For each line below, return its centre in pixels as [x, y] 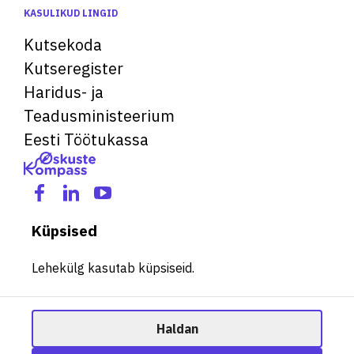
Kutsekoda [63, 45]
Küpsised [64, 231]
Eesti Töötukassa [86, 139]
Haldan [177, 329]
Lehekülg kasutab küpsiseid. [113, 268]
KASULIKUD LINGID [71, 13]
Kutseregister [73, 68]
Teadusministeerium [99, 116]
